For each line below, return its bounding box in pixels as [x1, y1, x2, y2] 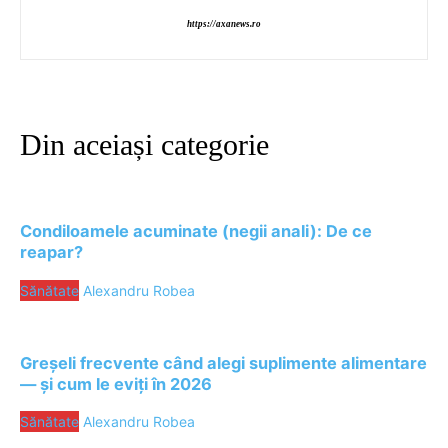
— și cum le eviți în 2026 [20, 373, 212, 394]
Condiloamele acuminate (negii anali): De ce [20, 221, 372, 242]
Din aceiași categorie [20, 127, 269, 161]
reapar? [20, 242, 83, 263]
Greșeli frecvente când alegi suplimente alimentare [20, 352, 427, 373]
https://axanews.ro [187, 18, 261, 29]
